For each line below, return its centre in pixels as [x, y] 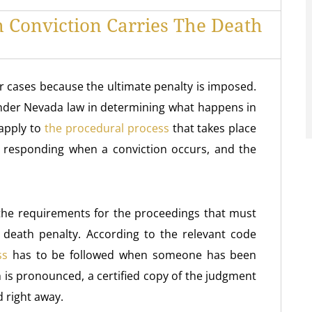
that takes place [213, 128]
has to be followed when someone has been [132, 255]
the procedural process [107, 128]
